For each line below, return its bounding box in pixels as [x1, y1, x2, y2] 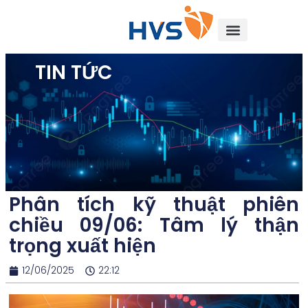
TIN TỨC [35, 58, 113, 86]
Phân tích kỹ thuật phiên [9, 191, 299, 218]
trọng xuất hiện [9, 232, 156, 259]
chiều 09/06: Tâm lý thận [9, 212, 299, 239]
